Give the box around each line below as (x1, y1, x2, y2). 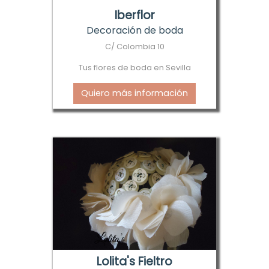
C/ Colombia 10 (104, 41, 165, 52)
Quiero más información (81, 87, 188, 100)
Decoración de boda (86, 23, 183, 38)
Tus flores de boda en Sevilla (78, 62, 191, 73)
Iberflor (114, 7, 155, 24)
